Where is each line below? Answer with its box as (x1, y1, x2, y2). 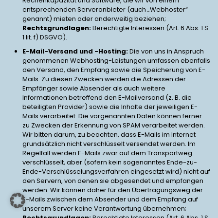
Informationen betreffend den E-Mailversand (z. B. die (22, 93, 192, 102)
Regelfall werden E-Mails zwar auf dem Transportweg (22, 148, 192, 158)
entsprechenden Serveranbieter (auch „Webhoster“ (22, 5, 188, 14)
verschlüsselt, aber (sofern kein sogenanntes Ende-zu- (22, 158, 197, 167)
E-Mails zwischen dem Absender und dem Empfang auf (22, 195, 198, 204)
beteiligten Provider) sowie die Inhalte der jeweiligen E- (22, 102, 198, 111)
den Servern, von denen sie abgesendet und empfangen (22, 176, 203, 185)
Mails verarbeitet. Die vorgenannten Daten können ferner (22, 111, 202, 121)
